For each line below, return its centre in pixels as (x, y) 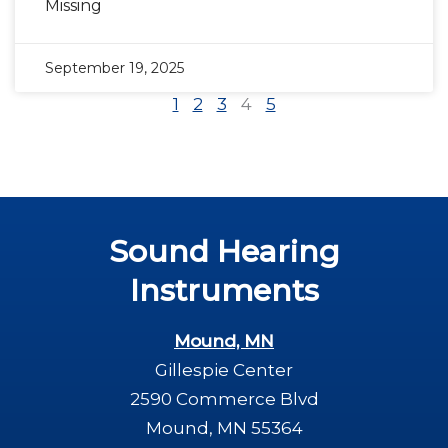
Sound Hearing (224, 251)
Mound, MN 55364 (224, 428)
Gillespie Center (224, 370)
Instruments (224, 290)
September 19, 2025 (114, 68)
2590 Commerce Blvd (224, 399)
